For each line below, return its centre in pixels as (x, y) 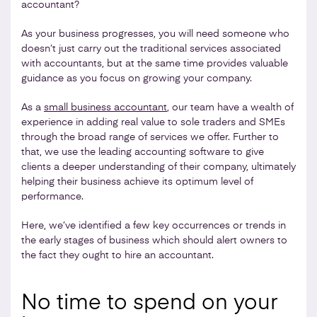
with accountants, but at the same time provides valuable (155, 63)
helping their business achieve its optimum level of (137, 181)
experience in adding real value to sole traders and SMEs (153, 122)
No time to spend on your (150, 303)
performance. (52, 196)
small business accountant (105, 107)
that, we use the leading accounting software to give (143, 152)
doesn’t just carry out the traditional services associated (151, 48)
